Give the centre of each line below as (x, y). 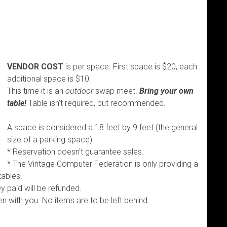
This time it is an (36, 91)
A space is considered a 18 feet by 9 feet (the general (102, 127)
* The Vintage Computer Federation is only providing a (103, 164)
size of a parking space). (51, 139)
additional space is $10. (49, 79)
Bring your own (166, 91)
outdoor (80, 91)
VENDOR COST (35, 66)
